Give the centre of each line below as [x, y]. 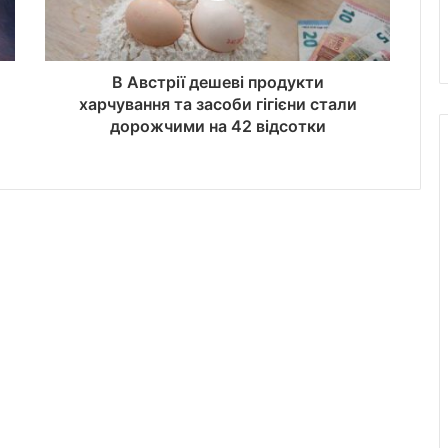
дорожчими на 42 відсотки [217, 126]
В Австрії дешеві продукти [217, 82]
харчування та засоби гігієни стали [217, 104]
